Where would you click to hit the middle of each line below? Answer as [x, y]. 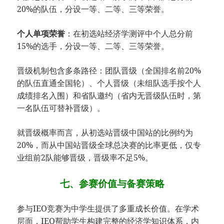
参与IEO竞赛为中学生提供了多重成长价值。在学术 [108, 209]
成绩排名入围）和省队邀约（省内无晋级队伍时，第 [109, 96]
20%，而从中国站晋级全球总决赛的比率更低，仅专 [109, 145]
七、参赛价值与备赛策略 [112, 183]
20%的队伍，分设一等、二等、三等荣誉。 [93, 9]
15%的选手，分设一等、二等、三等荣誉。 [93, 46]
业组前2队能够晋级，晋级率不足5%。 [85, 158]
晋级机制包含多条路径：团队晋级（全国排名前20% [109, 71]
